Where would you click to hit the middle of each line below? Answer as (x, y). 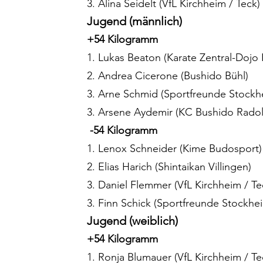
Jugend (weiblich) (134, 221)
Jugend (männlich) (136, 21)
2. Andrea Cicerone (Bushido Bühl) (168, 76)
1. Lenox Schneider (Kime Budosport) (174, 149)
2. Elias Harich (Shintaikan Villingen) (169, 167)
